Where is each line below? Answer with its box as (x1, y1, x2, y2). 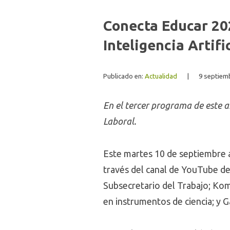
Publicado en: (103, 72, 145, 80)
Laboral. (103, 116, 136, 126)
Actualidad (145, 72, 177, 80)
